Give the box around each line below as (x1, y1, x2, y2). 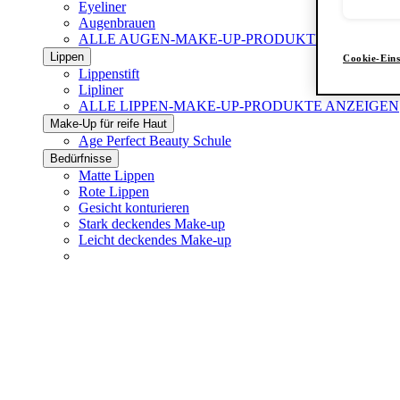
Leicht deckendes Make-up (79, 232, 231, 247)
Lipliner (79, 82, 123, 97)
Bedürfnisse (50, 152, 112, 165)
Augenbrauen (79, 15, 155, 30)
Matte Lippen (79, 168, 154, 183)
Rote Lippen (79, 184, 149, 199)
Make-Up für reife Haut (50, 117, 167, 130)
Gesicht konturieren (79, 200, 189, 215)
